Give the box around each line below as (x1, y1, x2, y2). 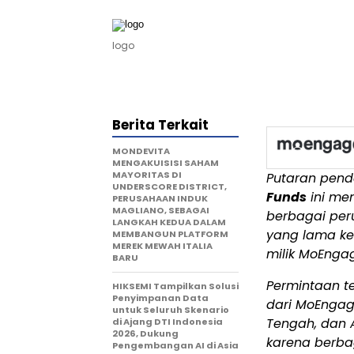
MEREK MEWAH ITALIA (112, 239, 213, 252)
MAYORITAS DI (112, 168, 182, 181)
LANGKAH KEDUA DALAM (112, 216, 226, 228)
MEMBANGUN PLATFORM (112, 228, 228, 240)
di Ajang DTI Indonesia (112, 315, 223, 328)
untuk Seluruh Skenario (112, 303, 229, 316)
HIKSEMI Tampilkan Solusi (112, 280, 239, 292)
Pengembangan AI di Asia (112, 339, 239, 352)
